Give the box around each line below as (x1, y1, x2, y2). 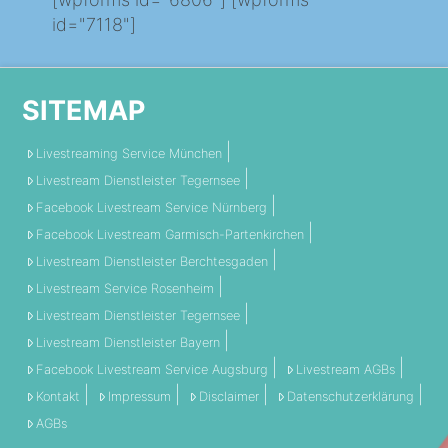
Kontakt (36, 388, 81, 404)
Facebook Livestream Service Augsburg (36, 361, 269, 377)
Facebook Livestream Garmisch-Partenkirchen (36, 226, 305, 242)
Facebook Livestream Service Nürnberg (36, 199, 268, 215)
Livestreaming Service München (36, 145, 223, 161)
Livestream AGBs (296, 361, 396, 377)
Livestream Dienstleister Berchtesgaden (36, 253, 269, 269)
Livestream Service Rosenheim (36, 280, 215, 296)
